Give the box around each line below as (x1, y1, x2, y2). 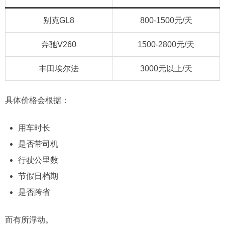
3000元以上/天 (140, 64, 192, 73)
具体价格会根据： (5, 95, 69, 104)
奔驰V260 (41, 40, 76, 49)
